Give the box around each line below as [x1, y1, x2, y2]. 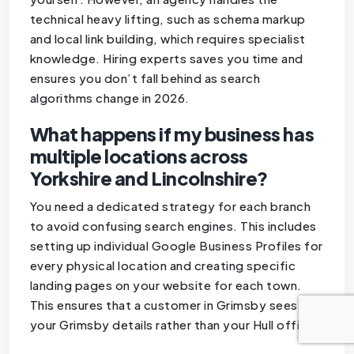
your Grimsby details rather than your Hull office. [29, 316, 319, 332]
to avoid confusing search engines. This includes [29, 217, 317, 233]
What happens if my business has [29, 122, 314, 145]
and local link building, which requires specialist [29, 30, 306, 46]
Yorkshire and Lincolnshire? [29, 166, 268, 190]
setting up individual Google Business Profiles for [29, 237, 323, 253]
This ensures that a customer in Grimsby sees [29, 296, 298, 312]
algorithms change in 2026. [29, 89, 190, 105]
